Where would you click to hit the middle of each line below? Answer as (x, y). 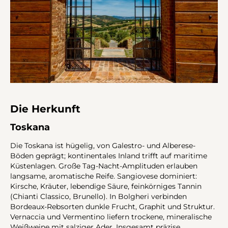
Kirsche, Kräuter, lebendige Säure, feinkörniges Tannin (106, 186)
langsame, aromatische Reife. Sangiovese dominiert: (104, 176)
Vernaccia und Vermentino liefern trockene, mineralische (111, 217)
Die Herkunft (45, 109)
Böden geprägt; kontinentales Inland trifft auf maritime (109, 155)
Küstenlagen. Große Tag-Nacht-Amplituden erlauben (104, 166)
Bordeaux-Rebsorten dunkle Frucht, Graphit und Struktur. (112, 206)
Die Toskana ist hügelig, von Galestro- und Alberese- (103, 145)
